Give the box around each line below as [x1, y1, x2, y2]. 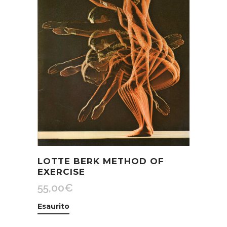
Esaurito [37, 202, 69, 211]
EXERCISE [37, 167, 85, 177]
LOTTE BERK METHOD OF [37, 156, 164, 167]
